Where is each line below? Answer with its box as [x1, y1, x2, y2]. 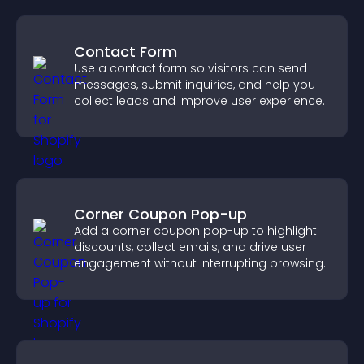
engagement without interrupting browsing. [74, 255, 326, 271]
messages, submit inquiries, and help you [74, 76, 315, 93]
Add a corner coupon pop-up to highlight [74, 223, 317, 239]
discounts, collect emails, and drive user [74, 239, 306, 255]
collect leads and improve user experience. [74, 93, 325, 109]
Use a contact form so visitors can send [74, 60, 307, 76]
